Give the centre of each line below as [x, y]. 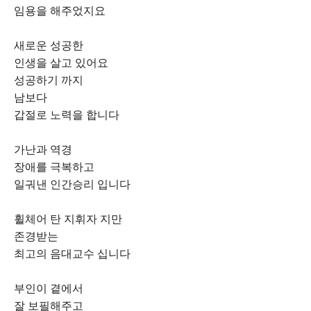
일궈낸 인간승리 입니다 [72, 184]
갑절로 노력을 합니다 [67, 115]
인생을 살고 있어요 [61, 63]
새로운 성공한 [49, 45]
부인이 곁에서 [49, 288]
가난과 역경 [43, 150]
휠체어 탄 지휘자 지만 [68, 219]
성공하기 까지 [49, 80]
